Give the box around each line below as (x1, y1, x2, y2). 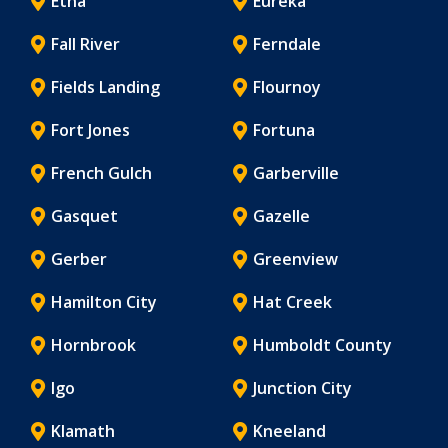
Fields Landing (51, 75, 160, 98)
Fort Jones (51, 118, 130, 141)
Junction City (252, 376, 352, 399)
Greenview (252, 247, 338, 270)
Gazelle (252, 204, 310, 227)
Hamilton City (51, 290, 157, 313)
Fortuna (252, 118, 315, 141)
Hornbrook (51, 333, 136, 356)
